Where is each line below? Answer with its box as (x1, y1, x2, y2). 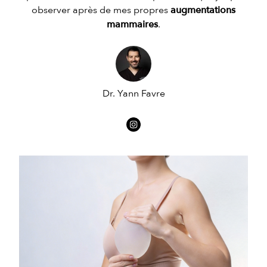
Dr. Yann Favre (102, 87, 165, 100)
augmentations (170, 4, 235, 17)
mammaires (107, 18, 158, 31)
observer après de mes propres (32, 4, 170, 17)
